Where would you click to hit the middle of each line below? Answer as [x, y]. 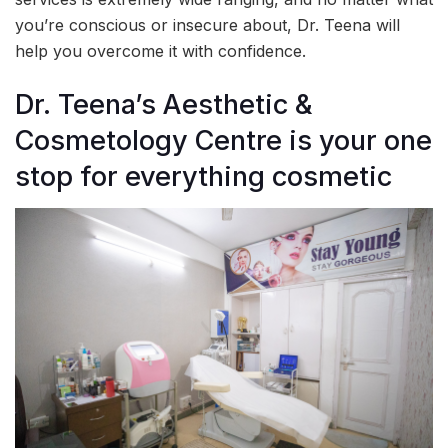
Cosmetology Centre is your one [223, 140]
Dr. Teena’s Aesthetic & [164, 104]
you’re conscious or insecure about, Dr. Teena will [207, 25]
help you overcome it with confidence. [160, 51]
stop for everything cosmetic [203, 176]
